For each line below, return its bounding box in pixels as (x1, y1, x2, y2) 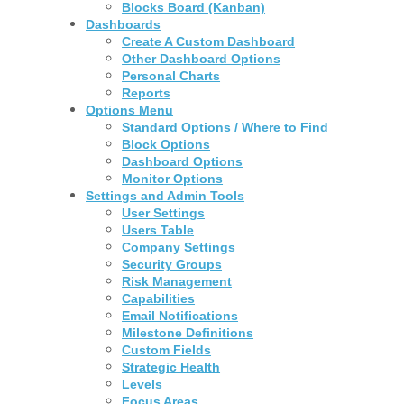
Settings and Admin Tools (86, 188, 245, 203)
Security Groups (122, 256, 223, 271)
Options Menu (86, 102, 174, 117)
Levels (122, 376, 163, 391)
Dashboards (86, 16, 161, 32)
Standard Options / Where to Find (122, 119, 329, 134)
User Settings (122, 205, 206, 220)
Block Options (122, 136, 211, 151)
